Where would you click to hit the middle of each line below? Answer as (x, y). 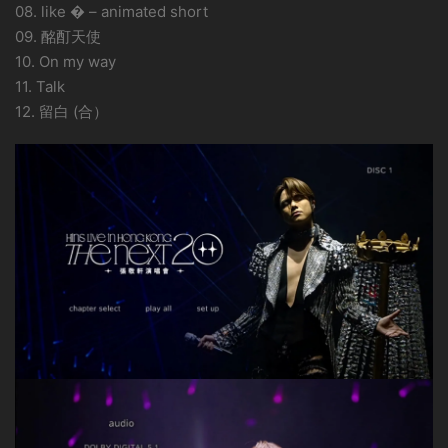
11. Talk (40, 86)
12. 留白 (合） (61, 111)
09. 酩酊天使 (58, 36)
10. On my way (65, 61)
